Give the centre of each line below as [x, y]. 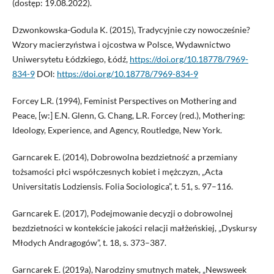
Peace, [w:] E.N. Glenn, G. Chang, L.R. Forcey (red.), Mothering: [128, 115]
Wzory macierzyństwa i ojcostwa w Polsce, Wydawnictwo [121, 44]
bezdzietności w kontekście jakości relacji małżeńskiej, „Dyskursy [134, 228]
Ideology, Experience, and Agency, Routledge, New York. [117, 130]
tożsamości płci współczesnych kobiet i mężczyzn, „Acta [117, 171]
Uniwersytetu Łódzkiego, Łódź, [71, 59]
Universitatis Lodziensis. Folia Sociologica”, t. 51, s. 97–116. [122, 186]
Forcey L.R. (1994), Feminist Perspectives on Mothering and [124, 100]
